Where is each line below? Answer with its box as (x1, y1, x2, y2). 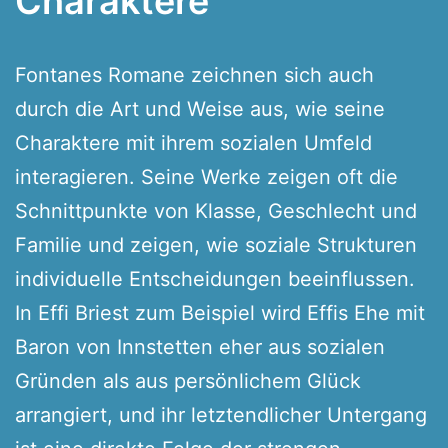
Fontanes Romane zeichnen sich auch (15, 62, 374, 87)
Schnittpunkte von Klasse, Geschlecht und (15, 198, 417, 223)
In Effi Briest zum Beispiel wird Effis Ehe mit (15, 300, 425, 325)
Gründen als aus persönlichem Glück (15, 368, 361, 393)
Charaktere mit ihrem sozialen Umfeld (15, 130, 372, 155)
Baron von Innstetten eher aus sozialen (15, 334, 385, 359)
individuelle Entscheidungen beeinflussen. (15, 266, 415, 291)
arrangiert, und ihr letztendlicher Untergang (15, 402, 427, 427)
